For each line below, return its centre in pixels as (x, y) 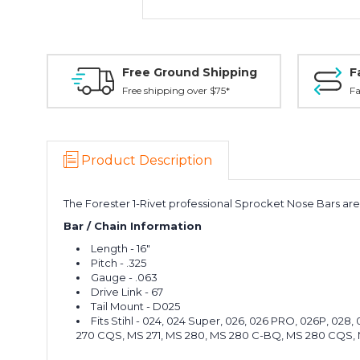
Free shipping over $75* (176, 90)
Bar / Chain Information (133, 226)
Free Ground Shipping (189, 72)
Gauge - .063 (125, 277)
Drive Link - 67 (127, 292)
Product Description (147, 160)
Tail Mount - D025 (136, 306)
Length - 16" (122, 248)
